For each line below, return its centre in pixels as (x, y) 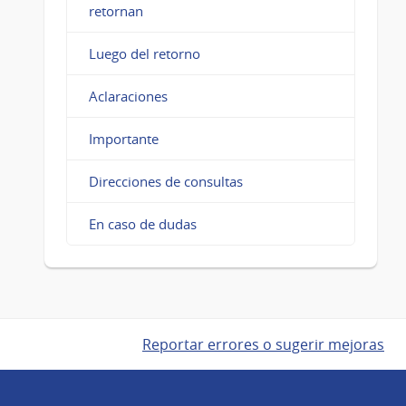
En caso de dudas (142, 223)
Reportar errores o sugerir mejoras (263, 344)
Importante (123, 138)
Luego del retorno (144, 53)
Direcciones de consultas (165, 181)
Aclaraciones (128, 96)
